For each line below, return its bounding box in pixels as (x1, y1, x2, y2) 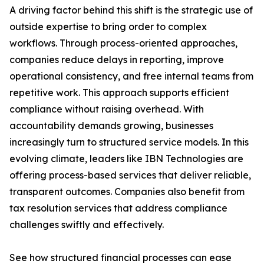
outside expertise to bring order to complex (9, 21, 207, 33)
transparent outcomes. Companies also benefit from (9, 186, 245, 198)
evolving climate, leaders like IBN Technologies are (9, 153, 243, 165)
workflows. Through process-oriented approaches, (9, 37, 237, 49)
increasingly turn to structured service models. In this (9, 136, 249, 148)
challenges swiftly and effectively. (9, 219, 164, 231)
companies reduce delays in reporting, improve (9, 54, 224, 66)
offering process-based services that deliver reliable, (9, 169, 251, 181)
